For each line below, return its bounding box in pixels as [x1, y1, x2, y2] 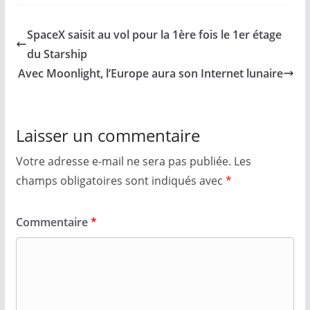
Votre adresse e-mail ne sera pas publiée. [15, 153, 231, 169]
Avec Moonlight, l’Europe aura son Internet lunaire [18, 65, 284, 81]
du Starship [26, 46, 87, 62]
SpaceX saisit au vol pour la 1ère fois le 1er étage [26, 26, 282, 42]
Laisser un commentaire [15, 123, 200, 147]
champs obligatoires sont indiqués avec [15, 172, 226, 188]
